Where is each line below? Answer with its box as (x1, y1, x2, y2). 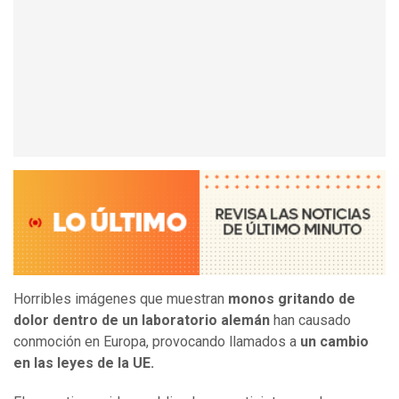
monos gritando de (228, 290, 355, 308)
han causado (273, 312, 351, 330)
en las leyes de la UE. (13, 354, 154, 372)
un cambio (300, 333, 369, 351)
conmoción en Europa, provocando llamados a (13, 333, 300, 351)
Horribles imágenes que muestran (13, 290, 228, 308)
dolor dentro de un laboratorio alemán (13, 312, 273, 330)
